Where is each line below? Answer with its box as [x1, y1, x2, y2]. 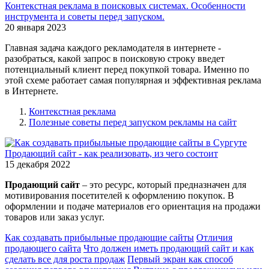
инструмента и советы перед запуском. [5, 11, 165, 22]
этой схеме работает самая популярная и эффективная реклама [5, 74, 261, 85]
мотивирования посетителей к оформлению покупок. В [5, 190, 234, 201]
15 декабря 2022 [5, 159, 70, 169]
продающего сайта [5, 243, 81, 253]
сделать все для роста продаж [5, 253, 125, 264]
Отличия [196, 232, 232, 243]
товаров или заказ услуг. [5, 211, 104, 222]
